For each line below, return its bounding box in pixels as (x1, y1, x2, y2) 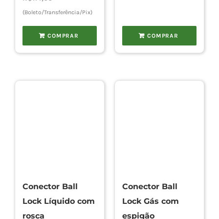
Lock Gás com (122, 197, 179, 206)
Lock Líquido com (22, 197, 95, 206)
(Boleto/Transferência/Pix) (22, 9, 92, 16)
